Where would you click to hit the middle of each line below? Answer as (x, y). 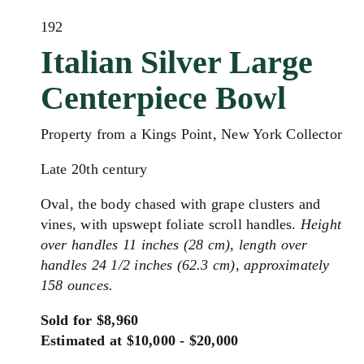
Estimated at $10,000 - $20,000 (140, 340)
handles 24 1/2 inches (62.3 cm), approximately (185, 265)
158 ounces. (77, 285)
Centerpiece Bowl (163, 98)
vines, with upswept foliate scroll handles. (171, 224)
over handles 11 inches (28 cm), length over (174, 245)
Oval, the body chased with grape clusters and (181, 204)
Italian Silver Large (177, 62)
